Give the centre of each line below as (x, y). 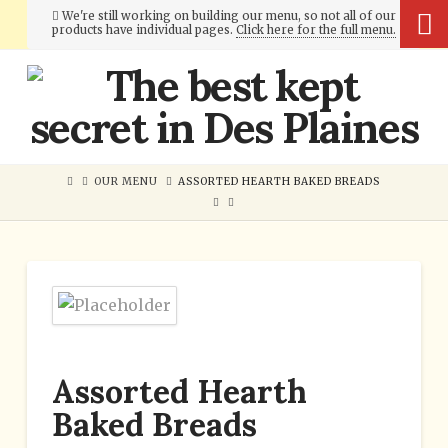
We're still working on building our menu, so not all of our (227, 16)
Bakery (83, 119)
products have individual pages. (143, 30)
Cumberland (126, 82)
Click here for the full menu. (315, 30)
